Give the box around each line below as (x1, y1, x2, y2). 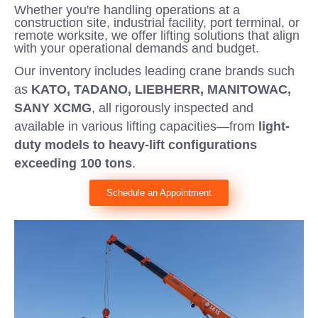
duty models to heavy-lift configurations (14, 138, 257, 152)
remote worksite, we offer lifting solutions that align (14, 28, 300, 43)
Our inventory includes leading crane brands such (14, 64, 295, 78)
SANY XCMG (14, 101, 92, 115)
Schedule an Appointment (106, 187, 212, 198)
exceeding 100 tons (14, 156, 132, 170)
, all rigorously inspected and (92, 101, 253, 115)
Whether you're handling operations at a (14, 3, 240, 17)
